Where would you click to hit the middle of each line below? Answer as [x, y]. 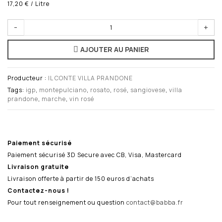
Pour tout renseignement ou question [67, 202]
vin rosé [82, 99]
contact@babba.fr [155, 202]
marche [54, 99]
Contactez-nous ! [38, 190]
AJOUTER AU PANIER [114, 49]
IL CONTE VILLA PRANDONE [90, 78]
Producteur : [28, 78]
